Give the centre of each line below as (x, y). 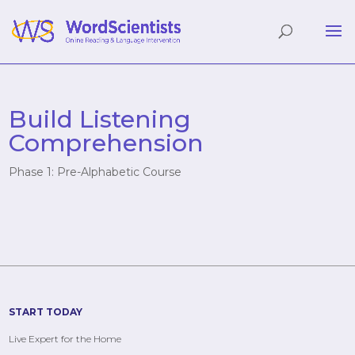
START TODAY (46, 312)
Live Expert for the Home (65, 339)
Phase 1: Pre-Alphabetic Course (95, 172)
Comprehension (107, 143)
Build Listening (100, 119)
